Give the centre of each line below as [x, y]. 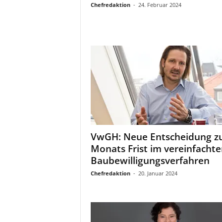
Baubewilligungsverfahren [150, 161]
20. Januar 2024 [158, 173]
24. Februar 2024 [160, 5]
